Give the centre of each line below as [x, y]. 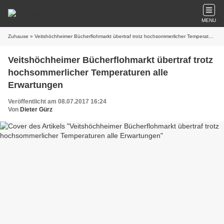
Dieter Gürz [36, 109]
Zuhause [18, 36]
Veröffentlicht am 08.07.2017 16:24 [57, 101]
